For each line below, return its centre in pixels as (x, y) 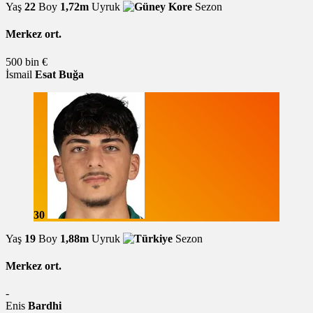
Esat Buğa (59, 74)
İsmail (19, 74)
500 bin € (27, 61)
